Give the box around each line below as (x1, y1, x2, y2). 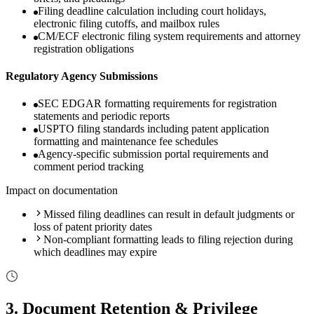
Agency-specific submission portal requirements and (38, 148, 268, 161)
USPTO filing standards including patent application (38, 123, 269, 135)
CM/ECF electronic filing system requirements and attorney (38, 29, 301, 42)
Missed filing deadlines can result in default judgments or (43, 208, 294, 221)
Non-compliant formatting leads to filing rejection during (43, 233, 293, 246)
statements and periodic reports (34, 110, 170, 123)
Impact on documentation (6, 184, 118, 197)
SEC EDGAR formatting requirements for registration (38, 97, 277, 110)
